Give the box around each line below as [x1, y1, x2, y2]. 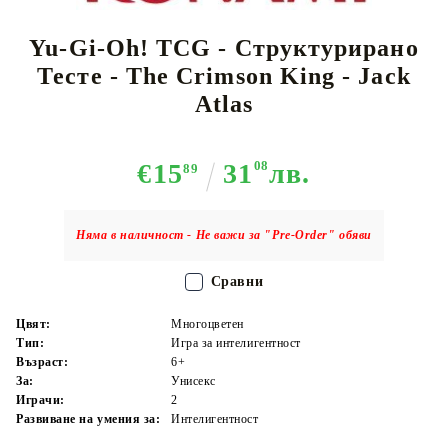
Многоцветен [171, 316, 244, 331]
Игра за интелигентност [171, 335, 301, 350]
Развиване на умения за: [16, 411, 161, 426]
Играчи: [16, 392, 65, 407]
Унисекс [171, 373, 216, 388]
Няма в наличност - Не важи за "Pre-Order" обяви [76, 227, 372, 242]
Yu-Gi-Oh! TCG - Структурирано [29, 34, 419, 61]
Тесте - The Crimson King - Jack [37, 62, 411, 89]
